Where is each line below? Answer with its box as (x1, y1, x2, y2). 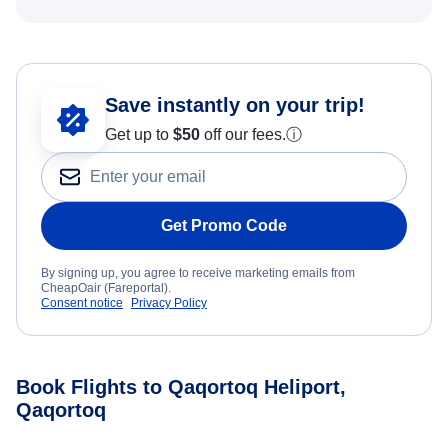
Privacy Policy (131, 296, 207, 311)
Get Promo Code (161, 217, 287, 235)
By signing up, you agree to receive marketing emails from (41, 266, 355, 281)
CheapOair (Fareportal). (41, 281, 171, 296)
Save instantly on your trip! (105, 94, 365, 117)
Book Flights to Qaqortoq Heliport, (16, 376, 346, 399)
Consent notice (41, 296, 123, 311)
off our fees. (200, 126, 286, 144)
